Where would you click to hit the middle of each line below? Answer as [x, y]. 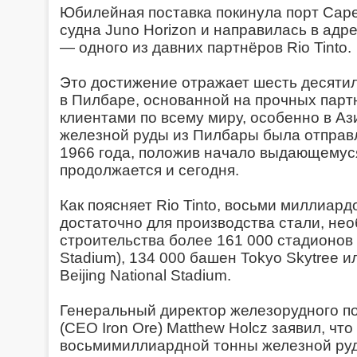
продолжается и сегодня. [149, 170]
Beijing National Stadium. [145, 275]
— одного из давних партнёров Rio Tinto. [206, 47]
